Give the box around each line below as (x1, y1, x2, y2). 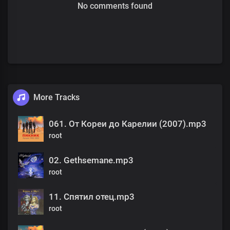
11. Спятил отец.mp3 (49, 191, 135, 202)
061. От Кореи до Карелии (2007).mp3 (49, 118, 206, 129)
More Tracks (33, 92, 80, 102)
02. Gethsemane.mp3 (49, 155, 133, 165)
